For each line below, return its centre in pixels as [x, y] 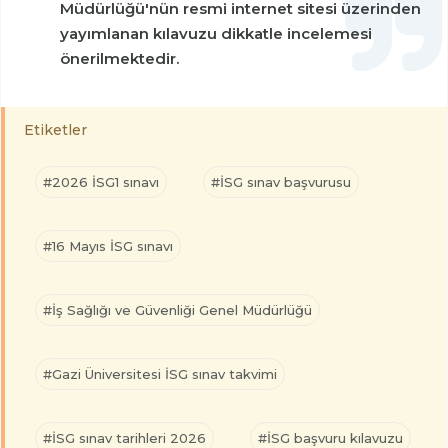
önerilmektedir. [119, 58]
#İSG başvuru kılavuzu [330, 437]
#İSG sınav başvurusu [281, 181]
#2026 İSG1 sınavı [101, 181]
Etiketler [55, 129]
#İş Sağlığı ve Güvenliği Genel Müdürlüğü [177, 309]
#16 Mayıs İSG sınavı [108, 245]
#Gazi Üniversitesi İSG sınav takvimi [160, 373]
